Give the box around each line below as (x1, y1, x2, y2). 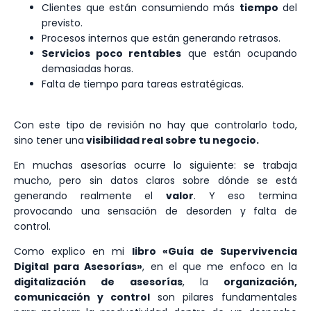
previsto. (42, 16, 83, 31)
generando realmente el (14, 188, 166, 203)
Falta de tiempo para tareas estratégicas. (42, 77, 244, 92)
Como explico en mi (14, 244, 132, 259)
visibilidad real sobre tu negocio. (84, 133, 259, 147)
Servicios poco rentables (42, 47, 182, 61)
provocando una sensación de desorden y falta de (14, 203, 297, 218)
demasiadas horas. (42, 62, 133, 76)
